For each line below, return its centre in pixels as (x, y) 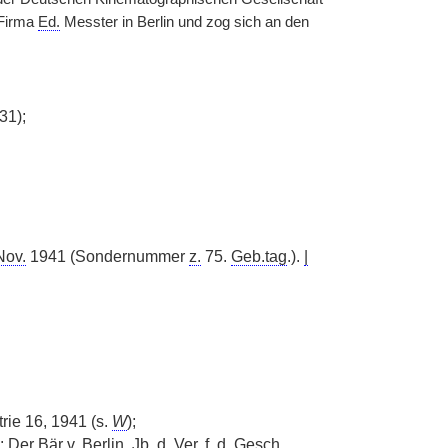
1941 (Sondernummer (107, 256)
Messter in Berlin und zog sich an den (184, 22)
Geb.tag (258, 256)
